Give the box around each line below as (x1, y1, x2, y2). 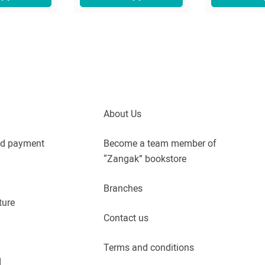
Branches (104, 182, 143, 194)
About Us (104, 108, 141, 119)
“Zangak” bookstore (104, 153, 186, 164)
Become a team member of (104, 137, 216, 149)
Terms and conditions (104, 241, 194, 253)
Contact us (104, 212, 148, 224)
